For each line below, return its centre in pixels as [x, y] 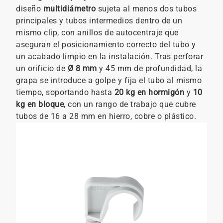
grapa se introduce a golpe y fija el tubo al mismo [109, 80]
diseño [30, 9]
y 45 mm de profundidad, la [149, 68]
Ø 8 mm [82, 68]
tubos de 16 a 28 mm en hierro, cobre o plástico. [106, 116]
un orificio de [42, 68]
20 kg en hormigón [149, 92]
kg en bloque [40, 104]
